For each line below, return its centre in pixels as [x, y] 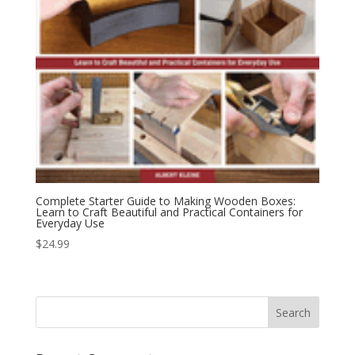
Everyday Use [70, 223]
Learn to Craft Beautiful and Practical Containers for [169, 212]
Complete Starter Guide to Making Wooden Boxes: [165, 200]
